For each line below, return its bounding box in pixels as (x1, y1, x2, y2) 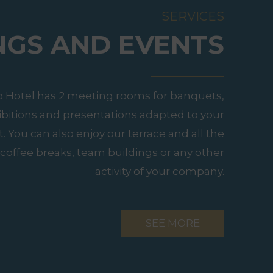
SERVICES (161, 9, 224, 24)
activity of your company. (95, 165, 224, 178)
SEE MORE (145, 217, 200, 230)
